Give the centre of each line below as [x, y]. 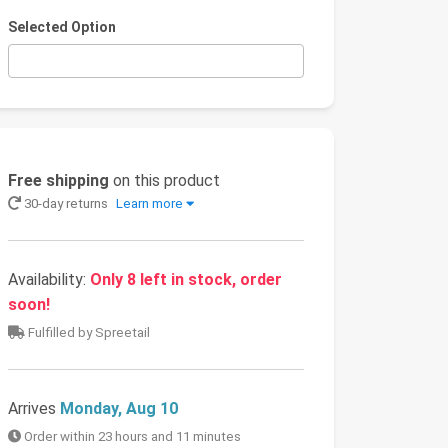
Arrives [34, 409]
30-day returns [66, 204]
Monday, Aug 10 [119, 409]
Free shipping [58, 181]
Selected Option [62, 27]
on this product [164, 181]
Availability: [49, 280]
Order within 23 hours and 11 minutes [131, 437]
